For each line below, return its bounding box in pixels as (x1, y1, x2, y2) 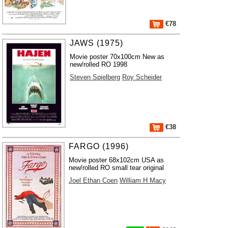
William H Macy (120, 177, 166, 184)
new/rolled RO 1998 (70, 61, 128, 68)
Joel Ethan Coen (69, 177, 118, 184)
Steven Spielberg (70, 73, 121, 81)
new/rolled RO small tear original (69, 164, 164, 172)
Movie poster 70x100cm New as (70, 53, 165, 61)
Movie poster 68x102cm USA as (69, 156, 164, 164)
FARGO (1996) (69, 142, 129, 151)
